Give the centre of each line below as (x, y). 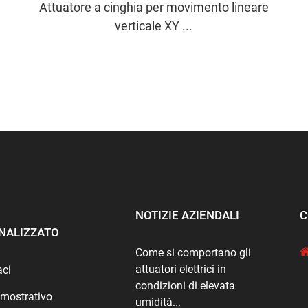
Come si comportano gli (194, 252)
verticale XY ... (154, 25)
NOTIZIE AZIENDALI (188, 215)
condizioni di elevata (186, 285)
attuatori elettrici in (181, 269)
